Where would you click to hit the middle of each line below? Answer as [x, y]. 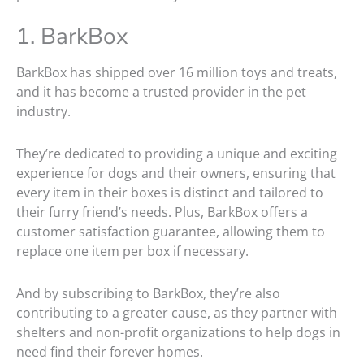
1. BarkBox [78, 37]
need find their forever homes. [110, 352]
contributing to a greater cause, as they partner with [177, 313]
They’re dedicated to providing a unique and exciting [177, 154]
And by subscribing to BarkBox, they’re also [148, 294]
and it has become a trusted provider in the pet [161, 92]
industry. [45, 112]
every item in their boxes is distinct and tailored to [170, 193]
